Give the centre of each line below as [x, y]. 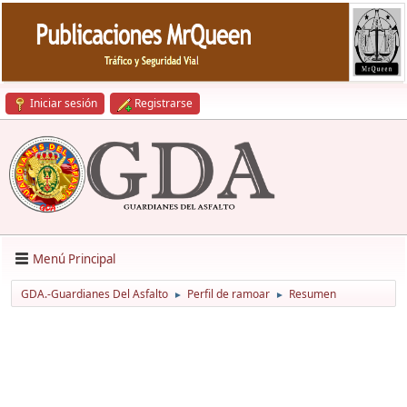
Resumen [313, 294]
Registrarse [164, 103]
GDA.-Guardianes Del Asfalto [94, 294]
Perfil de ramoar [228, 294]
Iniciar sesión [64, 103]
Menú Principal [74, 258]
